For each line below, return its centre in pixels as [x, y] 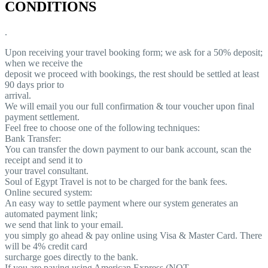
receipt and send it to [44, 160]
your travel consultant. [47, 171]
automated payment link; [51, 214]
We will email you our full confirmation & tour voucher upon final [130, 106]
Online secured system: [48, 193]
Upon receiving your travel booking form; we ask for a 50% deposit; [134, 53]
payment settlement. [42, 117]
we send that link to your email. [64, 225]
